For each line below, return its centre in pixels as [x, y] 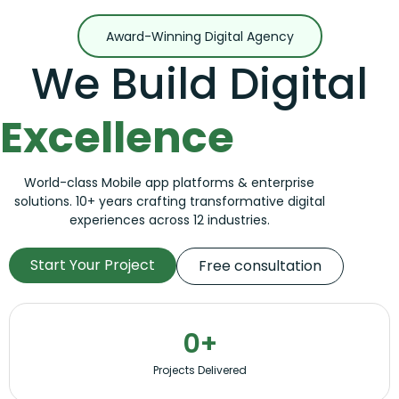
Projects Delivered [199, 370]
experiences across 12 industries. [169, 220]
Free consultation [260, 265]
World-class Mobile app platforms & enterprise [170, 182]
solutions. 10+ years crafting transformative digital [169, 201]
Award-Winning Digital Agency [199, 36]
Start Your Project [93, 265]
